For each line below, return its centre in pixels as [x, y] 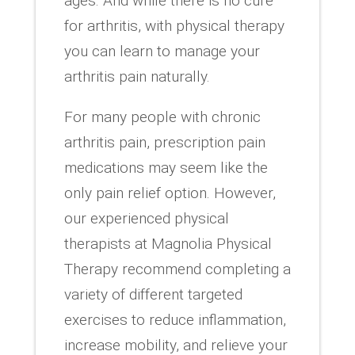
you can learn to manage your [162, 51]
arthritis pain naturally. [137, 76]
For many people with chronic [162, 116]
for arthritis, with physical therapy [174, 25]
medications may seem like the [166, 167]
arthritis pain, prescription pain [164, 142]
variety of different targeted [153, 294]
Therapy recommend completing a [177, 269]
